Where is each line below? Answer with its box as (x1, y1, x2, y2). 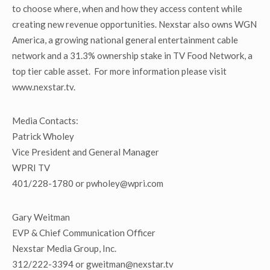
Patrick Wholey (12, 131, 74, 142)
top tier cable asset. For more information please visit (12, 66, 227, 77)
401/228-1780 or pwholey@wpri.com (12, 178, 163, 189)
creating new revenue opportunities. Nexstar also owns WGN (12, 19, 257, 30)
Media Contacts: (12, 115, 78, 126)
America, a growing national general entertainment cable (12, 34, 238, 45)
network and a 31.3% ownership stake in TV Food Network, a (12, 50, 253, 61)
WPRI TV (12, 162, 50, 173)
